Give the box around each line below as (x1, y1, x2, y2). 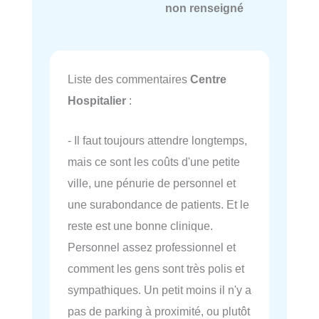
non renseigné (164, 1, 244, 15)
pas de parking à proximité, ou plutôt (68, 304, 250, 318)
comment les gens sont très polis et (68, 261, 244, 275)
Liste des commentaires (68, 72, 190, 85)
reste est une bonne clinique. (68, 219, 213, 232)
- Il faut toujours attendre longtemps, (68, 133, 247, 147)
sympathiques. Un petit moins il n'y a (68, 283, 251, 296)
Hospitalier (68, 93, 126, 107)
